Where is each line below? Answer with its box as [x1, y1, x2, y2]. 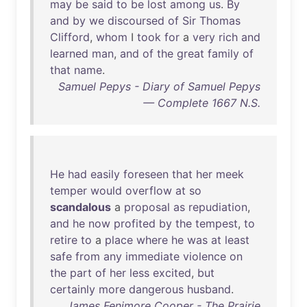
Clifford [50, 30, 90, 44]
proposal [124, 200, 170, 214]
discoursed [108, 14, 164, 27]
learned [50, 47, 88, 60]
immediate [125, 249, 180, 263]
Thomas [199, 14, 241, 27]
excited [153, 266, 191, 280]
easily [90, 167, 120, 181]
